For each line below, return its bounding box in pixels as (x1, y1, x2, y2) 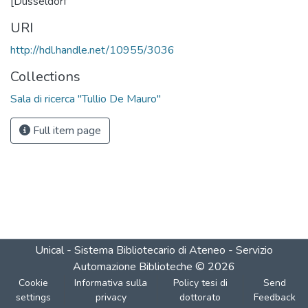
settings (16, 291, 52, 304)
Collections (10, 67, 80, 86)
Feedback (253, 291, 296, 304)
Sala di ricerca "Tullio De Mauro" (10, 91, 161, 107)
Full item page (30, 122, 101, 138)
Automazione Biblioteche (73, 259, 192, 274)
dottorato (179, 291, 221, 304)
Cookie (19, 276, 49, 289)
